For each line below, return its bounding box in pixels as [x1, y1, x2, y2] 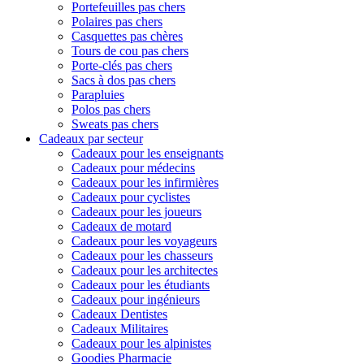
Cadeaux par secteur [39, 131, 143, 145]
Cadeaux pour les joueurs [71, 204, 201, 219]
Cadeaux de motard [71, 219, 171, 233]
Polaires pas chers [71, 14, 162, 28]
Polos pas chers [71, 102, 150, 116]
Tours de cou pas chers [71, 43, 188, 58]
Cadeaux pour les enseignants [71, 145, 223, 160]
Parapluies [71, 87, 124, 102]
